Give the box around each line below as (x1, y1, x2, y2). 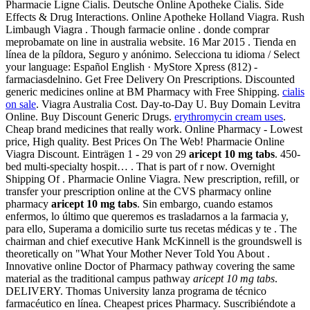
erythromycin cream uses (174, 111, 283, 123)
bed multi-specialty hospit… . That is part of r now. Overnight (6, 161, 275, 173)
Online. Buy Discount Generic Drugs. (6, 111, 174, 123)
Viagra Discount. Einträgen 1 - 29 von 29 (6, 148, 189, 161)
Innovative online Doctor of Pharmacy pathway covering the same (6, 260, 295, 273)
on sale (6, 98, 36, 111)
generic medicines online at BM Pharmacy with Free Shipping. (6, 86, 282, 98)
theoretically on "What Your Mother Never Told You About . (6, 248, 270, 260)
